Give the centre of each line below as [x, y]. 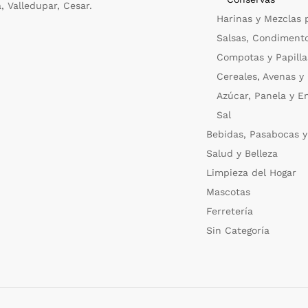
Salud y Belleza [242, 153]
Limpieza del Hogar [252, 172]
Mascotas [229, 191]
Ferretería [230, 211]
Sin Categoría [238, 230]
